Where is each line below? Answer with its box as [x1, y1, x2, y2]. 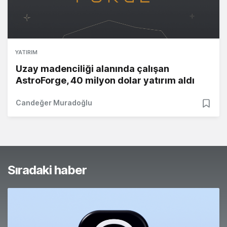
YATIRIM [15, 49, 37, 56]
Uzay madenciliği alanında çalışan [16, 63, 169, 74]
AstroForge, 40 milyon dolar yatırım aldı [16, 75, 195, 86]
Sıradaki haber [8, 163, 87, 178]
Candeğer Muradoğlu [16, 98, 92, 107]
